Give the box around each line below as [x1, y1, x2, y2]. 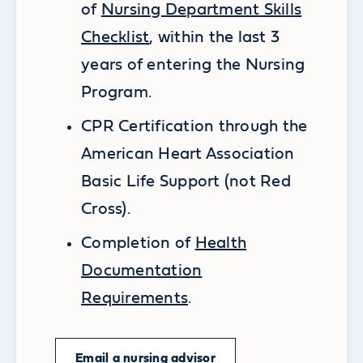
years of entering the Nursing [81, 57, 305, 74]
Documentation [81, 263, 203, 280]
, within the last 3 [149, 29, 280, 46]
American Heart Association [81, 146, 295, 163]
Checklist [81, 29, 150, 46]
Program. [81, 84, 152, 101]
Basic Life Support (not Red [81, 173, 291, 190]
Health [194, 235, 247, 252]
